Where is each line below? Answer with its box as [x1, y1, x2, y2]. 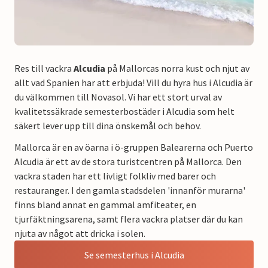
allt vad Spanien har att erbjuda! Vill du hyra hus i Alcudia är [14, 76, 252, 89]
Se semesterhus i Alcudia [84, 248, 184, 261]
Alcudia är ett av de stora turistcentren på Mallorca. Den [14, 155, 242, 167]
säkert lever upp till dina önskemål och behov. [14, 119, 201, 132]
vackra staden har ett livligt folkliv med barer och [14, 169, 216, 182]
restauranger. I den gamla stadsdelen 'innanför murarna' [14, 184, 245, 196]
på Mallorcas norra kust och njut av [105, 62, 249, 74]
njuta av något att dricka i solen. [14, 227, 145, 239]
